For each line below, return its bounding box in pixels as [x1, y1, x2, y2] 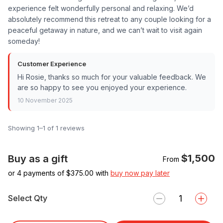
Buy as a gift [8, 152, 68, 165]
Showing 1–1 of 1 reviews [8, 123, 85, 132]
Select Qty [8, 193, 47, 204]
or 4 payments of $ [8, 168, 71, 177]
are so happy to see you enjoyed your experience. [17, 83, 187, 92]
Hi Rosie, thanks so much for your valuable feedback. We [17, 72, 206, 81]
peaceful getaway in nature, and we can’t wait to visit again [8, 25, 202, 34]
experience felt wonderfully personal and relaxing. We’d [8, 3, 194, 12]
